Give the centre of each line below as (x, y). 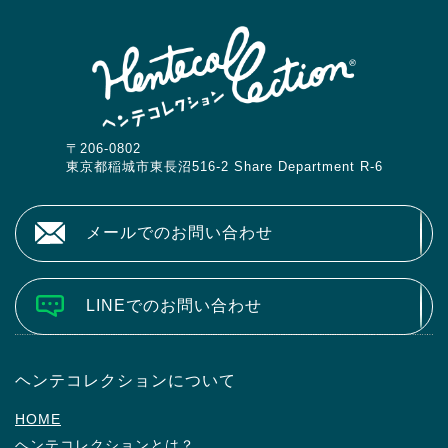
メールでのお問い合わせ (179, 232)
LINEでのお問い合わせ (174, 305)
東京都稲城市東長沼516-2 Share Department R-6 (224, 166)
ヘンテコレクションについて (125, 380)
